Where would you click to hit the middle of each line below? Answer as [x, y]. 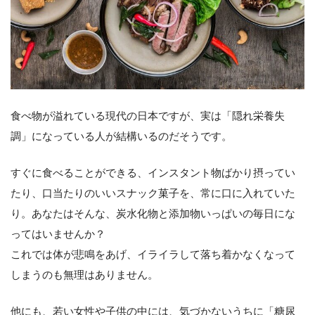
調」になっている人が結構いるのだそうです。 [121, 136]
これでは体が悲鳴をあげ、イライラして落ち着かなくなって [153, 255]
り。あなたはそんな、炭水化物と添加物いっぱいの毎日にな [153, 214]
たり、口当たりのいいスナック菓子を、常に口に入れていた [153, 193]
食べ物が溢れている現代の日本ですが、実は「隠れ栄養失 [148, 116]
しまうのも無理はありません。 [84, 275]
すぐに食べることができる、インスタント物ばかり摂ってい [153, 173]
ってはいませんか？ [58, 234]
